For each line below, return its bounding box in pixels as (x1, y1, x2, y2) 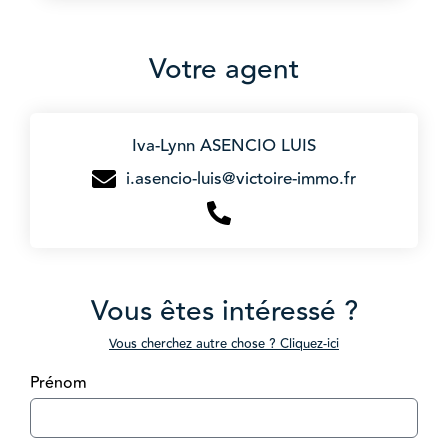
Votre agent (149, 47, 299, 91)
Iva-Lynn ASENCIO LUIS (132, 132, 316, 159)
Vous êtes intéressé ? (90, 289, 358, 333)
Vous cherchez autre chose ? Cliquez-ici (109, 333, 339, 354)
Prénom (30, 370, 87, 395)
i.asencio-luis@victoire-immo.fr (126, 165, 356, 192)
